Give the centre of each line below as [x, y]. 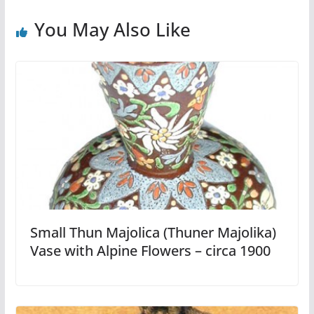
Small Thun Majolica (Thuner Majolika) [153, 233]
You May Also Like [112, 29]
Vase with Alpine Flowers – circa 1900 [150, 251]
